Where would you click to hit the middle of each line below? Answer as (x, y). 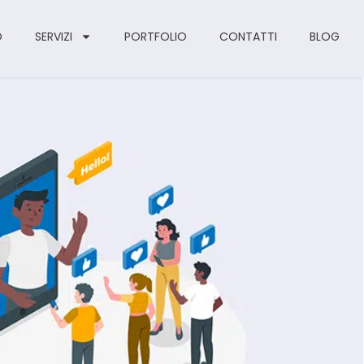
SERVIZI (53, 37)
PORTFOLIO (155, 37)
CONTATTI (248, 37)
